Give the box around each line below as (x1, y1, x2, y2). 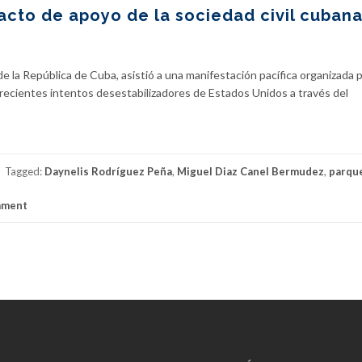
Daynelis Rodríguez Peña (44, 165, 172, 179)
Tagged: (5, 165, 44, 179)
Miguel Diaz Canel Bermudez (177, 165, 324, 179)
